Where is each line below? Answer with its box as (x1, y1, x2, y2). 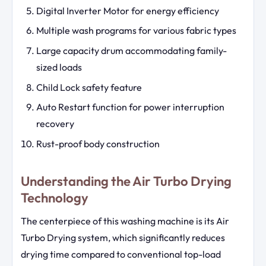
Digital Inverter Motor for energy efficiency (36, 4, 219, 17)
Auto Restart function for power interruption (36, 101, 224, 113)
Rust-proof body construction (36, 137, 160, 150)
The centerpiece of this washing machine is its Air (21, 215, 229, 227)
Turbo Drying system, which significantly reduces (21, 232, 225, 244)
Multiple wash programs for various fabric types (36, 24, 236, 37)
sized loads (36, 61, 82, 73)
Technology (21, 189, 88, 206)
